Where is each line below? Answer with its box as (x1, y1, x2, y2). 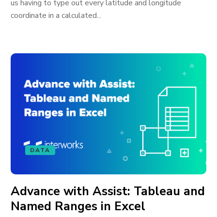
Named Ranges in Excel (11, 198, 146, 215)
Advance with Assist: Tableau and (11, 183, 205, 200)
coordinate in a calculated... (11, 10, 102, 21)
